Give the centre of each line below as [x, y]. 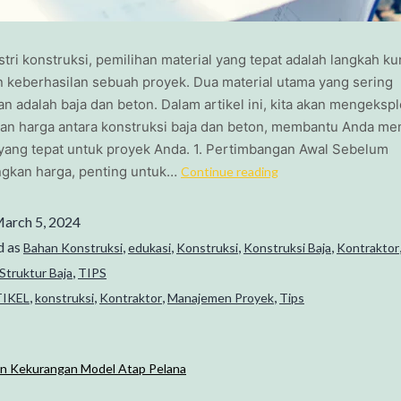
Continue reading [230, 172]
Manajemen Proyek [221, 298]
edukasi [149, 248]
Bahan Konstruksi [73, 248]
